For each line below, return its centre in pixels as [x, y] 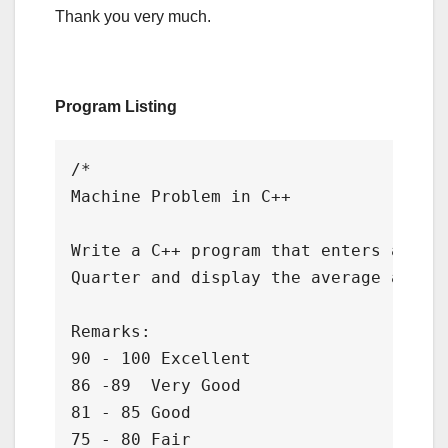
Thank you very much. [133, 17]
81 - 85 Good [131, 413]
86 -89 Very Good [156, 386]
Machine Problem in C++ [181, 197]
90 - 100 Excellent [161, 359]
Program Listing [116, 107]
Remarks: [111, 332]
